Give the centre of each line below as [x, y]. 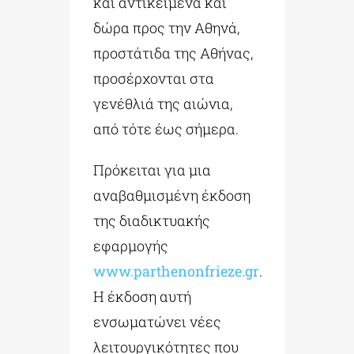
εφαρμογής [131, 245]
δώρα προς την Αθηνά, [167, 27]
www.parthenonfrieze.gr [177, 271]
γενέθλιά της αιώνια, [163, 103]
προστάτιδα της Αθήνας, [173, 53]
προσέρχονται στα [154, 78]
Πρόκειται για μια [153, 169]
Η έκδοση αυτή [143, 296]
